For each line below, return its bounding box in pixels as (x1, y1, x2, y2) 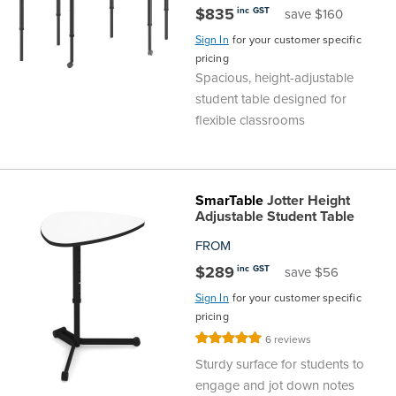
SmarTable (194, 190, 263, 211)
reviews (274, 331, 312, 348)
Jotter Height (263, 190, 350, 211)
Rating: (194, 330, 232, 349)
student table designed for (194, 89, 346, 110)
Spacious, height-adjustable (194, 68, 354, 88)
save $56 (285, 263, 339, 283)
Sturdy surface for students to (194, 354, 364, 375)
